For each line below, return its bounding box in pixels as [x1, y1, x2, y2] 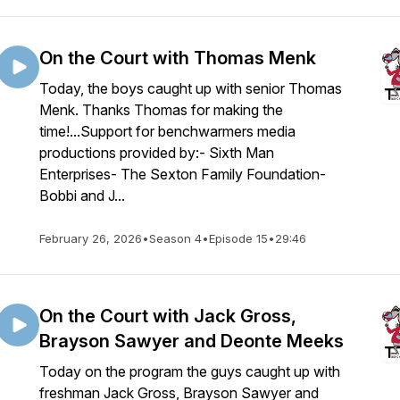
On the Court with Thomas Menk [39, 47, 316, 69]
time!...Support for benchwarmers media [39, 122, 296, 140]
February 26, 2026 [39, 231, 142, 246]
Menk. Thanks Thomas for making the [39, 101, 283, 119]
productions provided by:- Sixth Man [39, 144, 274, 162]
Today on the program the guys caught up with [39, 362, 340, 380]
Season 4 [149, 231, 202, 246]
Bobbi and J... [39, 187, 125, 204]
